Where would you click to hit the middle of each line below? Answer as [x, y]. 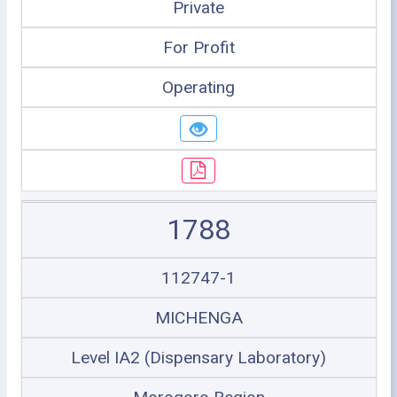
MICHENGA [198, 318]
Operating [198, 87]
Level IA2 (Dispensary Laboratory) [198, 358]
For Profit [198, 47]
